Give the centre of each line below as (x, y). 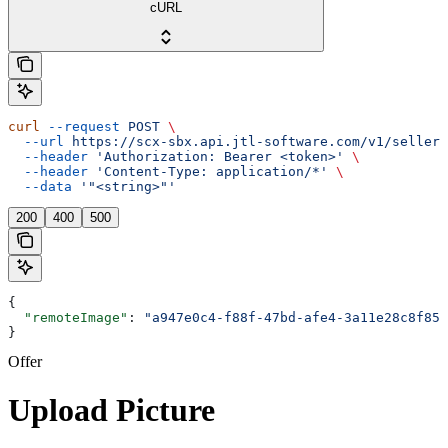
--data (40, 186)
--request (80, 126)
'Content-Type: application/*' (208, 171)
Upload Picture (111, 410)
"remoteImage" (68, 317)
